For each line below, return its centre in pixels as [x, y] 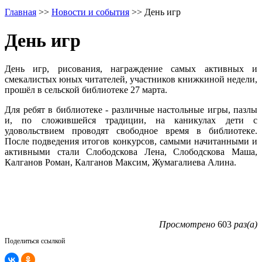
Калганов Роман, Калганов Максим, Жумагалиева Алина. [120, 163]
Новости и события [90, 12]
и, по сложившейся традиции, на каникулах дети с [131, 120]
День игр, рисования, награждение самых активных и [131, 69]
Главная [20, 12]
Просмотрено [187, 225]
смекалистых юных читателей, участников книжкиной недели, [131, 80]
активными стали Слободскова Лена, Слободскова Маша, [131, 152]
